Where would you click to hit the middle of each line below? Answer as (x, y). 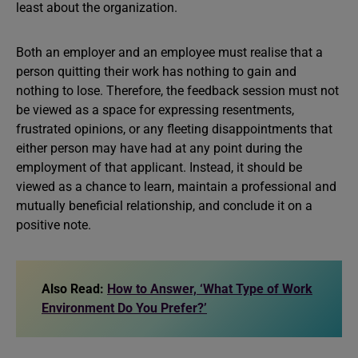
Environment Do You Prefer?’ (124, 308)
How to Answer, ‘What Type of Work (210, 289)
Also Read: (74, 289)
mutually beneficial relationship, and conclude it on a (164, 206)
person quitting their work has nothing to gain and (156, 72)
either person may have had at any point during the (159, 148)
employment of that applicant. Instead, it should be (159, 167)
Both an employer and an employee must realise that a (169, 52)
